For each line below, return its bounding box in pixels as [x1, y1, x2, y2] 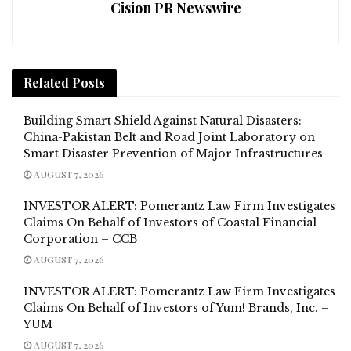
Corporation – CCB [24, 231, 137, 246]
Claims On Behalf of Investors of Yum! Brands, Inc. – [24, 300, 329, 315]
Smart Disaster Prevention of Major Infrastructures [24, 146, 323, 161]
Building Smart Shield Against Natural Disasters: [24, 113, 302, 128]
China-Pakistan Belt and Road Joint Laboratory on [24, 129, 315, 144]
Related [24, 74, 69, 91]
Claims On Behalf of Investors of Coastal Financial [24, 215, 317, 230]
